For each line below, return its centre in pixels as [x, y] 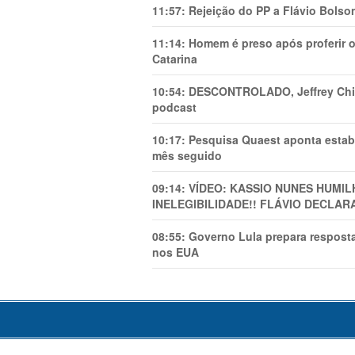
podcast [174, 107]
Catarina [175, 58]
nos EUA [176, 252]
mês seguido [187, 155]
